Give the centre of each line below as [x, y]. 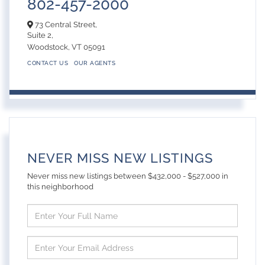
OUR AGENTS [95, 63]
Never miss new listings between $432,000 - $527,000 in [128, 176]
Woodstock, [49, 47]
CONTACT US [48, 63]
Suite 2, [40, 35]
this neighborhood [60, 187]
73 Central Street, [65, 25]
